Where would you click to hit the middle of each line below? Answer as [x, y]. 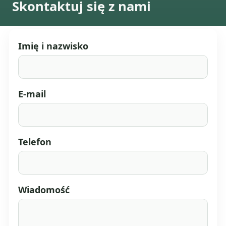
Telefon [35, 142]
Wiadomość [44, 189]
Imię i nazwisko [53, 46]
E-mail [32, 94]
